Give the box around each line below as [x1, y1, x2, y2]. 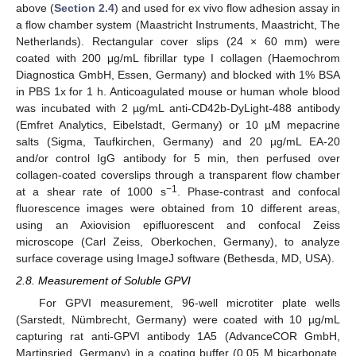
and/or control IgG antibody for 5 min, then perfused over [16, 151, 340, 164]
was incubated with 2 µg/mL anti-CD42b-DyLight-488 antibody [16, 101, 340, 114]
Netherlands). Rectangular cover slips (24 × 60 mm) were [16, 34, 340, 48]
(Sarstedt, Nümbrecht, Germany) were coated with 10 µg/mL [16, 312, 340, 326]
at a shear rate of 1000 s [16, 184, 166, 198]
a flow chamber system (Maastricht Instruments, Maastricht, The [16, 17, 340, 31]
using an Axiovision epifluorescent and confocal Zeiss [16, 218, 340, 231]
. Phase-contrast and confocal [176, 184, 341, 198]
